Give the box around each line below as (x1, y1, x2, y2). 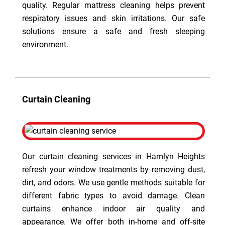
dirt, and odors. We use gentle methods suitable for (22, 178, 205, 187)
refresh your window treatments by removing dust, (22, 165, 205, 174)
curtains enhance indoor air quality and (22, 204, 205, 213)
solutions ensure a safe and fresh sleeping (22, 27, 205, 36)
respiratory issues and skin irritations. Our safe (22, 14, 205, 23)
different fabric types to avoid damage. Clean (22, 191, 205, 200)
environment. (22, 40, 68, 49)
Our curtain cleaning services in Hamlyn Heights (22, 152, 205, 161)
